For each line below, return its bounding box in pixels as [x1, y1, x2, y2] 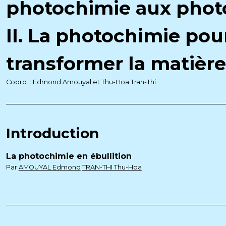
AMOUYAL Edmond [18, 163, 81, 171]
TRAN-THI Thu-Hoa [82, 163, 142, 171]
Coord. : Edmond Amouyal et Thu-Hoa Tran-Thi [6, 78, 156, 86]
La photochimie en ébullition [6, 151, 132, 161]
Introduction [6, 125, 99, 142]
